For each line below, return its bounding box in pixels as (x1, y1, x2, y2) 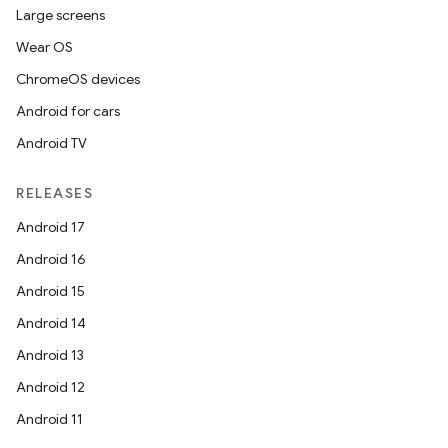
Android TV (16, 134, 87, 152)
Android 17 (16, 218, 85, 236)
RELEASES (16, 184, 93, 202)
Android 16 (16, 250, 86, 268)
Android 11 (16, 410, 83, 428)
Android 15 (16, 282, 85, 300)
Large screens (16, 6, 105, 24)
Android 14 (16, 314, 86, 332)
